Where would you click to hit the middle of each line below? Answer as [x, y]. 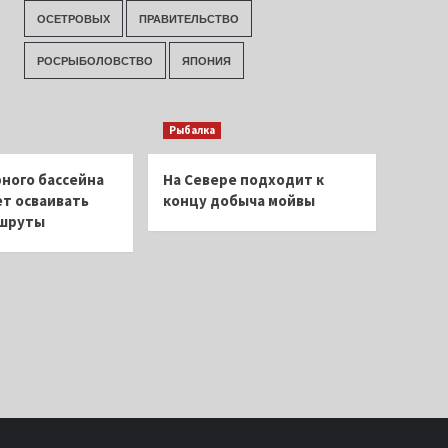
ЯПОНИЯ [206, 60]
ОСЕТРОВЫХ [73, 18]
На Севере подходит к [243, 179]
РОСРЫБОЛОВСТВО [94, 60]
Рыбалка [192, 130]
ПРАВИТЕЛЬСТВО [188, 18]
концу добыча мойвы [239, 200]
